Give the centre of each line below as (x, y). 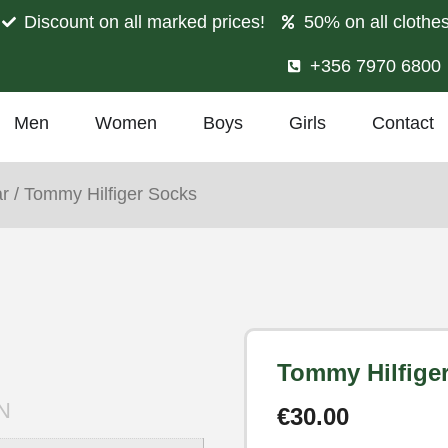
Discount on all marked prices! (144, 22)
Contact (403, 123)
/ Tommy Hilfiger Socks (103, 194)
